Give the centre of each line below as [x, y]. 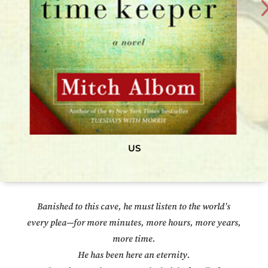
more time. [134, 239]
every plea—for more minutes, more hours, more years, [134, 223]
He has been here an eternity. [134, 255]
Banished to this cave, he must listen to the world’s [134, 207]
